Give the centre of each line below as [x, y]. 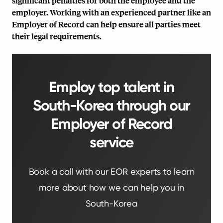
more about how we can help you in [111, 187]
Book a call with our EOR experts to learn [111, 171]
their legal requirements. [57, 36]
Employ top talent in [111, 87]
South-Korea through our [111, 106]
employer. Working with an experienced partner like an [111, 12]
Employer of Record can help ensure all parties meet [106, 24]
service [111, 142]
